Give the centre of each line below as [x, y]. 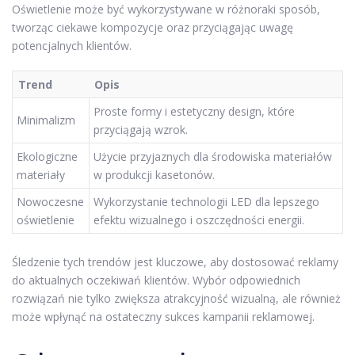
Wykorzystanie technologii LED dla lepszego [206, 201]
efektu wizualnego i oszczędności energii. [199, 219]
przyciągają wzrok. [141, 129]
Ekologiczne [47, 156]
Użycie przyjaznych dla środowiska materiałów [213, 156]
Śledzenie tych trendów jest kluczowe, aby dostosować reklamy [175, 262]
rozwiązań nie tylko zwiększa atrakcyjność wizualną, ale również [176, 298]
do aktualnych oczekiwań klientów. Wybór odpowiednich [156, 280]
